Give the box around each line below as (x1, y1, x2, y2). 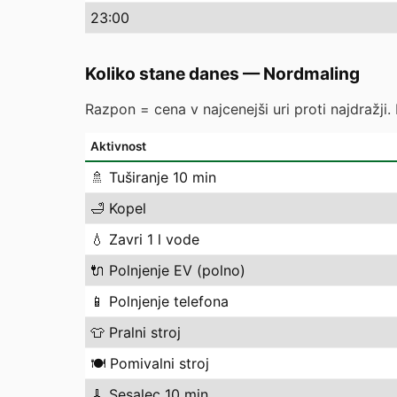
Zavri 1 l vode (109, 230, 199, 248)
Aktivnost (90, 139, 146, 153)
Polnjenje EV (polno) (109, 261, 245, 279)
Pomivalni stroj (110, 354, 209, 372)
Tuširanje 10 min (109, 168, 216, 186)
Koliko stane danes (85, 63, 239, 84)
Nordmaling (263, 63, 360, 84)
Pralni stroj (109, 323, 181, 341)
